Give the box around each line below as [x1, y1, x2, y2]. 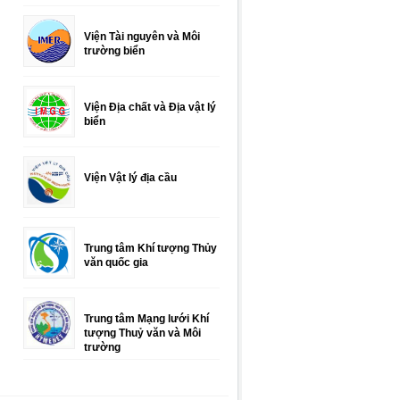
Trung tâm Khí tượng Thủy [84, 242, 217, 254]
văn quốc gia [84, 256, 148, 269]
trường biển [84, 45, 145, 57]
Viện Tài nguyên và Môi [84, 30, 200, 43]
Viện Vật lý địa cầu [84, 171, 177, 184]
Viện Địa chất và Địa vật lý [84, 101, 216, 113]
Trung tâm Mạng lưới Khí [84, 312, 209, 325]
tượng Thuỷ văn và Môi [84, 327, 201, 339]
